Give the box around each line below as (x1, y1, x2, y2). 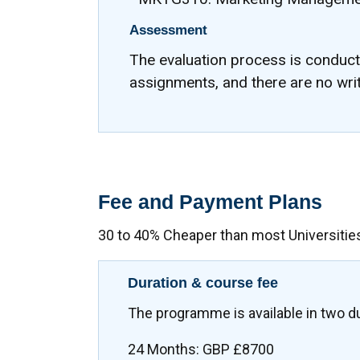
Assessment (129, 22, 207, 39)
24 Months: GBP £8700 (128, 341, 274, 358)
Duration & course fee (128, 275, 278, 292)
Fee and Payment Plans (98, 190, 322, 213)
